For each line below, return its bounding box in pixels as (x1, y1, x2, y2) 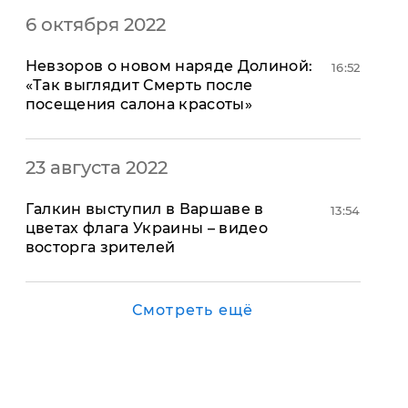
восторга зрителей (25, 239, 176, 256)
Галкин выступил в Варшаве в (25, 200, 264, 218)
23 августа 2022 (25, 157, 168, 178)
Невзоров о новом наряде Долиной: (25, 57, 313, 75)
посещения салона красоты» (25, 96, 252, 113)
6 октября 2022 (25, 14, 166, 36)
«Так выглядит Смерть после (25, 76, 253, 94)
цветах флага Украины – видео (25, 219, 269, 237)
